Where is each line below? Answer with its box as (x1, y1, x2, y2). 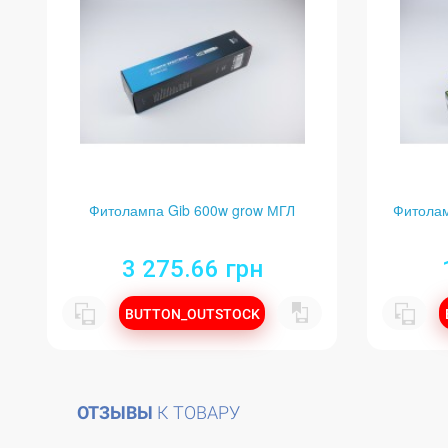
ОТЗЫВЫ (77, 402, 153, 424)
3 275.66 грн (121, 255, 263, 284)
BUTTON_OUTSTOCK (125, 306, 260, 323)
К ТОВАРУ (153, 402, 240, 424)
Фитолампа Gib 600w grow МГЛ (89, 199, 295, 220)
